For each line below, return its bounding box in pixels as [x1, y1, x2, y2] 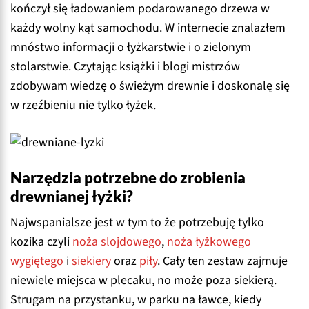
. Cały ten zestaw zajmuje [157, 252, 288, 270]
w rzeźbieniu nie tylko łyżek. [10, 96, 156, 114]
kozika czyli [10, 233, 72, 251]
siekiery [72, 252, 114, 270]
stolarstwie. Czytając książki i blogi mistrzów [10, 57, 240, 75]
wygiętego [10, 252, 63, 270]
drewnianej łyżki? [10, 187, 133, 206]
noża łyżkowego [167, 233, 251, 251]
